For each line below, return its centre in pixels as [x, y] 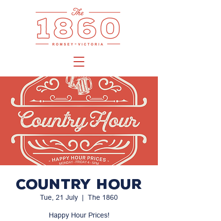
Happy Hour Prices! [79, 215]
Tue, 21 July [59, 197]
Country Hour [79, 184]
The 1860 [103, 197]
